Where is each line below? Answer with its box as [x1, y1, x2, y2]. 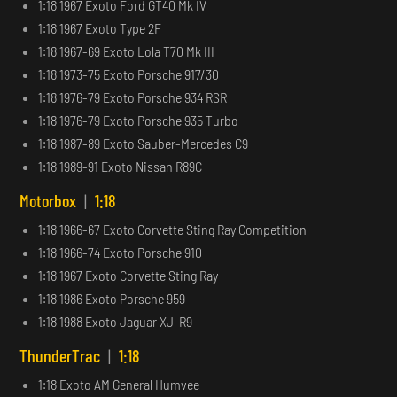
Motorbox [19, 189, 81, 211]
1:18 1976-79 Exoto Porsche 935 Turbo [38, 111, 239, 128]
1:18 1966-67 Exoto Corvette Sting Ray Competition [38, 220, 307, 237]
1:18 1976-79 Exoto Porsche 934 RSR [38, 88, 228, 105]
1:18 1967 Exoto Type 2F [38, 19, 162, 36]
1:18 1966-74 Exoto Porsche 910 [38, 243, 203, 261]
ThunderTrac [19, 344, 105, 366]
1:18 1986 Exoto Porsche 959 [38, 289, 186, 307]
